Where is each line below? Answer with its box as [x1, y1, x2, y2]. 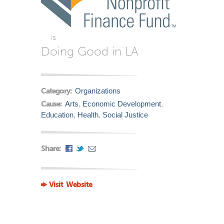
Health [77, 110, 98, 119]
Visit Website [49, 179, 92, 189]
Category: [41, 86, 73, 95]
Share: [41, 143, 62, 153]
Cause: [41, 99, 63, 108]
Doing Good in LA [41, 44, 138, 58]
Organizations [74, 86, 120, 95]
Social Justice [102, 110, 148, 119]
